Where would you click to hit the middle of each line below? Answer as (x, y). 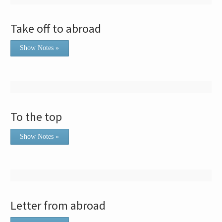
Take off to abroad (56, 28)
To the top (36, 117)
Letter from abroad (58, 206)
